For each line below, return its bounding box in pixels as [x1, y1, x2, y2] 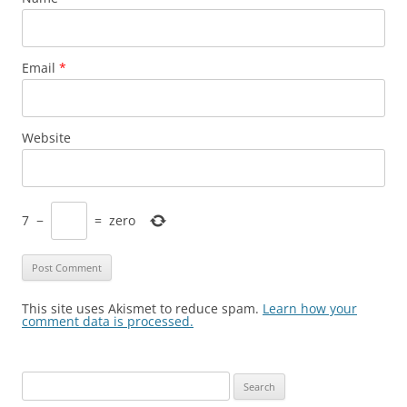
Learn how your [263, 299, 357, 317]
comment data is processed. [22, 312, 194, 330]
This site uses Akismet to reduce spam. [22, 299, 263, 317]
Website [22, 128, 71, 146]
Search [21, 372, 57, 390]
